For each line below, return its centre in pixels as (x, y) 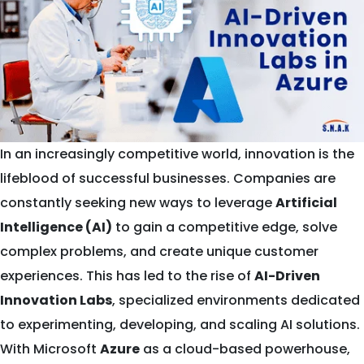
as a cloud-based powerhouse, (245, 349)
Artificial (306, 203)
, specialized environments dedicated (236, 301)
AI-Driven (287, 276)
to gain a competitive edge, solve (225, 227)
